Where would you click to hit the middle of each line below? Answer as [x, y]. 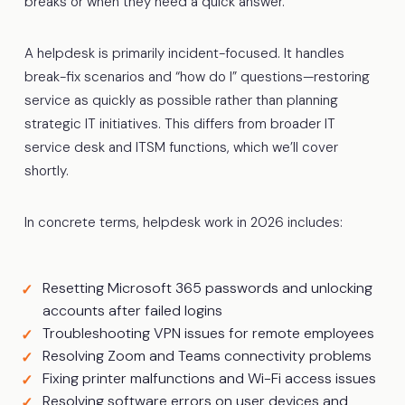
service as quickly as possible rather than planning [181, 100]
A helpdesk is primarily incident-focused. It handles [184, 53]
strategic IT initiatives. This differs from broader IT [179, 123]
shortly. [46, 170]
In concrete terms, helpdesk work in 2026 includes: [183, 222]
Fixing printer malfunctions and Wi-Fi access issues [209, 378]
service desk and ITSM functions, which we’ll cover [181, 147]
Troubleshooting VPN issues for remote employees [208, 333]
